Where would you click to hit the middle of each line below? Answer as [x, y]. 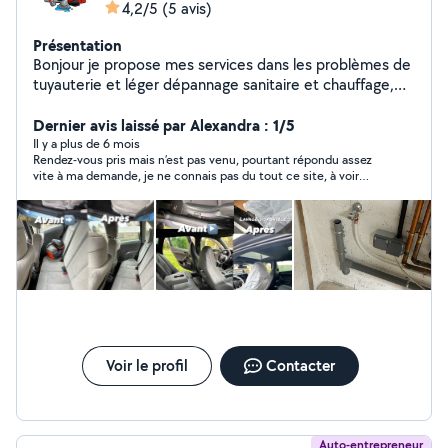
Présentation [77, 45]
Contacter [300, 365]
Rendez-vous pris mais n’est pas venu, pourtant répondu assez [202, 159]
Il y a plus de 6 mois [86, 143]
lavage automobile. [97, 104]
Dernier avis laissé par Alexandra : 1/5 [164, 125]
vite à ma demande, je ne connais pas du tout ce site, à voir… [201, 175]
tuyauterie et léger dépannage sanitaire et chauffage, [213, 84]
